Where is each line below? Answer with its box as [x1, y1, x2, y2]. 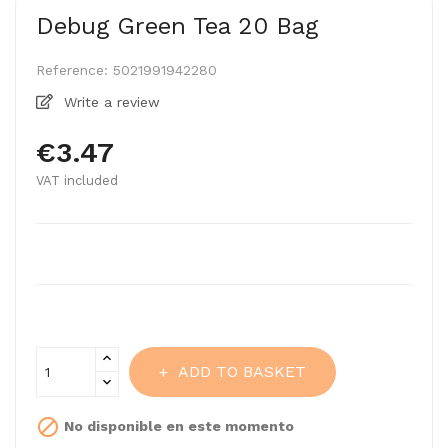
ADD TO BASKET [178, 362, 306, 381]
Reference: [36, 62, 108, 78]
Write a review [59, 94, 160, 110]
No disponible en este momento [60, 417, 294, 434]
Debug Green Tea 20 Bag [36, 12, 318, 40]
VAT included [36, 173, 118, 188]
